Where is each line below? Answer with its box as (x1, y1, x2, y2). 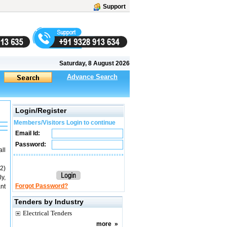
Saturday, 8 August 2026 (59, 60, 130, 67)
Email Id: (14, 130, 40, 137)
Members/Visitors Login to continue (14, 119, 116, 126)
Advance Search (67, 73, 118, 81)
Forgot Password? (15, 182, 68, 190)
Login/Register (15, 106, 66, 115)
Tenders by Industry (14, 198, 84, 206)
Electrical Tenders (23, 209, 72, 217)
